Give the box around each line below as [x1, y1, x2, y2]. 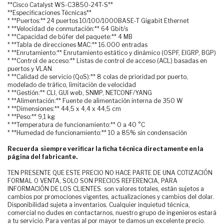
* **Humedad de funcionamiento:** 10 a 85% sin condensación [7, 128, 187, 136]
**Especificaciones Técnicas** [7, 8, 91, 16]
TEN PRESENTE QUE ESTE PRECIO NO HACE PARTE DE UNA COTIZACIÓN [7, 168, 212, 176]
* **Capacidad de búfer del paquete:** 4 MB [7, 32, 132, 40]
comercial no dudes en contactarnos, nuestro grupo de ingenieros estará [7, 208, 216, 216]
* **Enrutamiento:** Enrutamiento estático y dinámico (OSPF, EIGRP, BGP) [7, 48, 216, 56]
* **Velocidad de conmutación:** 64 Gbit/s [7, 24, 128, 32]
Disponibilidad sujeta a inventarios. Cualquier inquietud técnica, [7, 200, 190, 208]
